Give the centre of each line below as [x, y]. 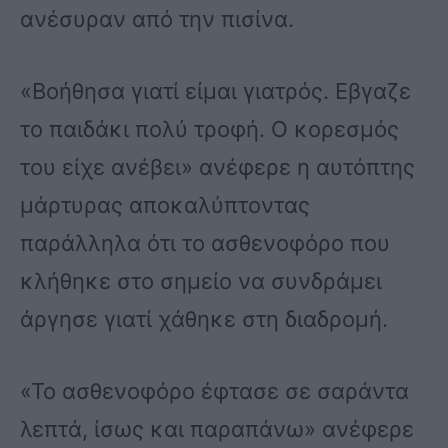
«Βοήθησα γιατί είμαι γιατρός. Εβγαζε [215, 91]
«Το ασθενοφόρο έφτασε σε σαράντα [214, 391]
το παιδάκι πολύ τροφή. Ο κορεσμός [209, 129]
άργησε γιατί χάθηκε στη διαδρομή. [204, 319]
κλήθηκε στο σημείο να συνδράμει [201, 281]
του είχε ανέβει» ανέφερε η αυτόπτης [217, 167]
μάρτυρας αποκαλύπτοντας [165, 205]
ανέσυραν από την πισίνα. [157, 19]
